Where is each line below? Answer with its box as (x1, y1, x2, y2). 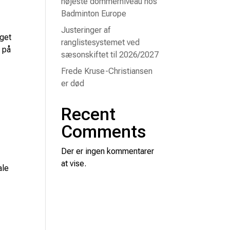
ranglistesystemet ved (61, 37, 140, 47)
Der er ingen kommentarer (61, 146, 155, 156)
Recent (61, 104, 116, 124)
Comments (61, 121, 147, 142)
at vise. (61, 159, 87, 168)
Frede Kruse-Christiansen (61, 66, 153, 76)
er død (61, 79, 85, 88)
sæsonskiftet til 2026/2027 (61, 50, 159, 60)
